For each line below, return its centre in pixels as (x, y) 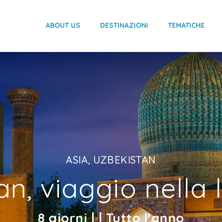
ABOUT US (63, 25)
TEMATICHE (186, 25)
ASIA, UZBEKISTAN (111, 160)
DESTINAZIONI (124, 25)
